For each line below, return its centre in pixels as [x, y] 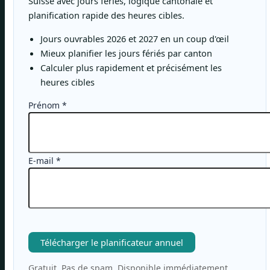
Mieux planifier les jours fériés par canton [126, 53]
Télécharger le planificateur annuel [112, 242]
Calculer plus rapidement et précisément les [131, 67]
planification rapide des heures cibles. [106, 15]
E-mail [42, 161]
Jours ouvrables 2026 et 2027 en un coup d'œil [135, 38]
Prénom [45, 105]
